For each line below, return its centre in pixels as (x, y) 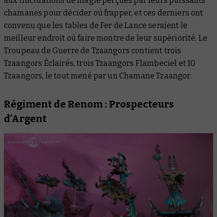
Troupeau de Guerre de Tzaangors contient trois (93, 50)
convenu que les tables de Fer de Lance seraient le (96, 25)
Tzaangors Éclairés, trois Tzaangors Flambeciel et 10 (100, 63)
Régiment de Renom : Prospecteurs (89, 104)
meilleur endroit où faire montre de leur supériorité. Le (106, 38)
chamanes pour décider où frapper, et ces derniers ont (104, 13)
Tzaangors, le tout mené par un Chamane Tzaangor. (98, 76)
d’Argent (25, 118)
